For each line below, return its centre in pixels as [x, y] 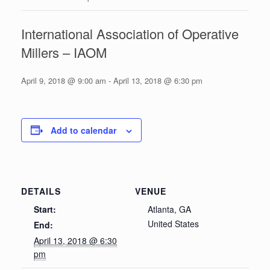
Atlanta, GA [169, 209]
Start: [45, 209]
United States [173, 223]
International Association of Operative [130, 33]
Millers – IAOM [64, 52]
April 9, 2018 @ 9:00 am [64, 80]
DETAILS [41, 191]
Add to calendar [83, 130]
